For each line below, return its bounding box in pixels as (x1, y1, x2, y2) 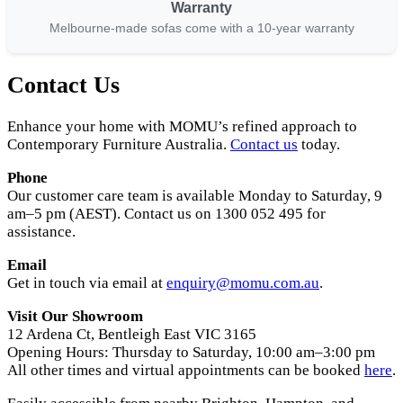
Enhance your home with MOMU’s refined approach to (7, 118, 357, 136)
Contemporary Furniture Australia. (7, 136, 230, 154)
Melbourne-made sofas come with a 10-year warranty (49, 21, 354, 36)
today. (298, 136, 340, 154)
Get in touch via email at (7, 274, 166, 292)
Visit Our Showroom (7, 308, 143, 326)
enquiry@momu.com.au (166, 274, 319, 292)
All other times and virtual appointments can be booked (7, 362, 364, 380)
